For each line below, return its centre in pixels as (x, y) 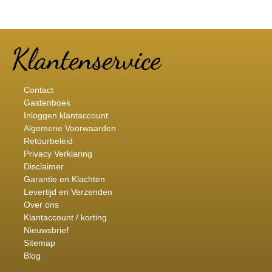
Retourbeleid (48, 141)
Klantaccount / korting (65, 217)
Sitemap (39, 243)
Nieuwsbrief (46, 230)
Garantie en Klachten (64, 179)
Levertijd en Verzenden (68, 192)
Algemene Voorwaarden (70, 128)
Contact (38, 90)
